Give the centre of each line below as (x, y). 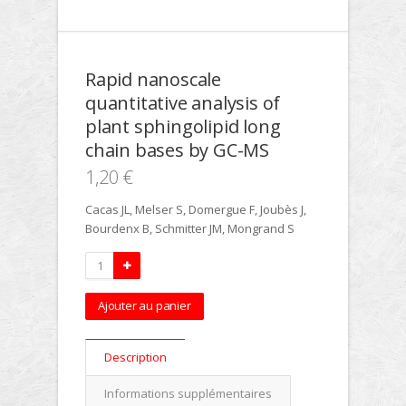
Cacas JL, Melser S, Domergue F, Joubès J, (196, 209)
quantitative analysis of (183, 103)
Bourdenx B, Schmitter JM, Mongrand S (190, 228)
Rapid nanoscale (154, 79)
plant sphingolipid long (183, 126)
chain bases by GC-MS (178, 150)
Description (135, 357)
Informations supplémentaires (188, 393)
